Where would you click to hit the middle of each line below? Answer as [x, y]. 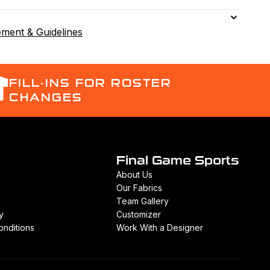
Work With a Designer [160, 228]
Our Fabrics [139, 188]
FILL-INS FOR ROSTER [90, 83]
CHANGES [46, 98]
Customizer [139, 214]
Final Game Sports [177, 160]
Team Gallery [143, 201]
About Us [134, 174]
